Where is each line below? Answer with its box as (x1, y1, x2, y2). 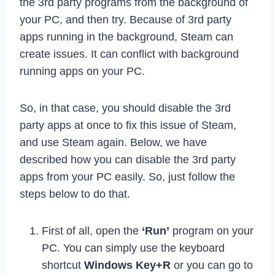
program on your (169, 225, 254, 238)
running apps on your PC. (20, 65, 145, 78)
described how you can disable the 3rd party (20, 153, 236, 166)
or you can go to (171, 259, 253, 272)
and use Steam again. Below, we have (20, 136, 207, 149)
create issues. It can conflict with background (20, 48, 239, 61)
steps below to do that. (20, 188, 130, 201)
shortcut (42, 259, 84, 272)
